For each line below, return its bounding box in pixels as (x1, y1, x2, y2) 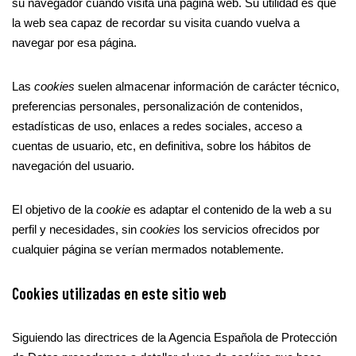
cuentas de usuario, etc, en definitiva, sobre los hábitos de (12, 139, 311, 153)
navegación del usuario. (12, 159, 134, 172)
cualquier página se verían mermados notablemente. (12, 242, 284, 256)
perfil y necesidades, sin (12, 222, 140, 236)
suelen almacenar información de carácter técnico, (75, 79, 339, 93)
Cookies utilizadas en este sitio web (12, 284, 226, 303)
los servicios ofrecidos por (180, 222, 319, 236)
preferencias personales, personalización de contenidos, (12, 99, 303, 113)
